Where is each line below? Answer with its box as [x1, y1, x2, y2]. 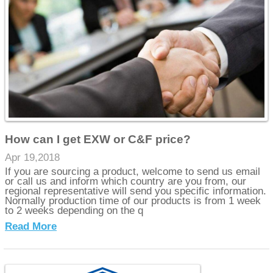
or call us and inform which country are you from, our [5, 175, 247, 187]
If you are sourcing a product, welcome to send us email [5, 165, 261, 177]
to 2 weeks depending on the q [5, 204, 144, 216]
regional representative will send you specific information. [5, 185, 267, 197]
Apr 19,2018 [5, 152, 60, 164]
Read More [5, 220, 57, 232]
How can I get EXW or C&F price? [5, 133, 191, 146]
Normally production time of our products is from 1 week [5, 194, 261, 207]
